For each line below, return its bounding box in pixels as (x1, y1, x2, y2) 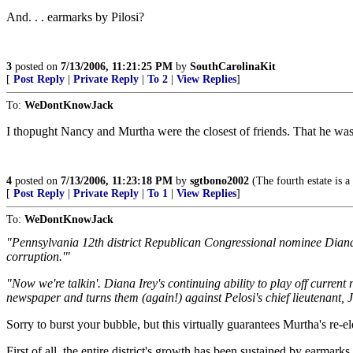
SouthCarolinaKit (190, 61, 276, 72)
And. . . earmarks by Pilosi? (6, 10, 144, 24)
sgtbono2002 (190, 175, 249, 187)
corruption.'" (6, 250, 70, 263)
